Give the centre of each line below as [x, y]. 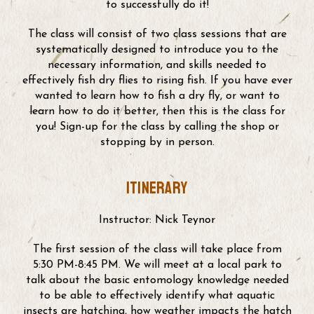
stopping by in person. [157, 142]
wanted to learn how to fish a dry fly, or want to [157, 96]
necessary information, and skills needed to [157, 65]
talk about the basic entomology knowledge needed [157, 280]
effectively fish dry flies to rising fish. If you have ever [157, 80]
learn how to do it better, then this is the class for [157, 111]
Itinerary [157, 188]
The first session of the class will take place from [157, 249]
